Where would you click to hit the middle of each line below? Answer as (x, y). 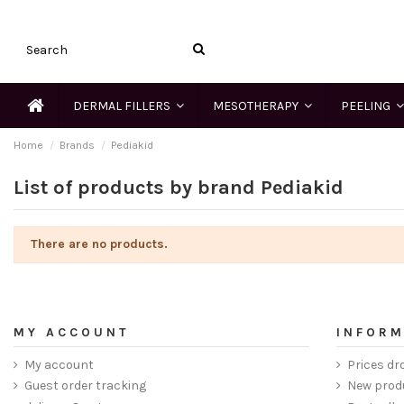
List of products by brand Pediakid (179, 188)
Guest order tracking (85, 386)
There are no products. (99, 244)
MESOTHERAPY (257, 106)
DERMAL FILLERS (123, 106)
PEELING (367, 106)
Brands (78, 146)
